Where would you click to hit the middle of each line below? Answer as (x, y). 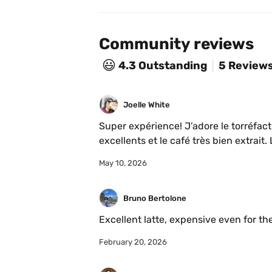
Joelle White (147, 104)
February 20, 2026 (133, 242)
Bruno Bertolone (155, 198)
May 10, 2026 (123, 163)
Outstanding (173, 65)
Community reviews (176, 44)
